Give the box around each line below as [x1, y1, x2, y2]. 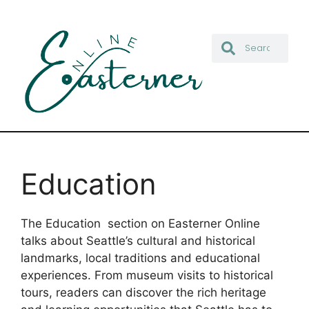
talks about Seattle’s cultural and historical [21, 233, 255, 248]
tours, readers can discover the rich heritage [21, 285, 266, 299]
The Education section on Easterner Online [21, 216, 260, 230]
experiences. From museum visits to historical [21, 268, 273, 282]
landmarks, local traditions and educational [21, 250, 260, 265]
